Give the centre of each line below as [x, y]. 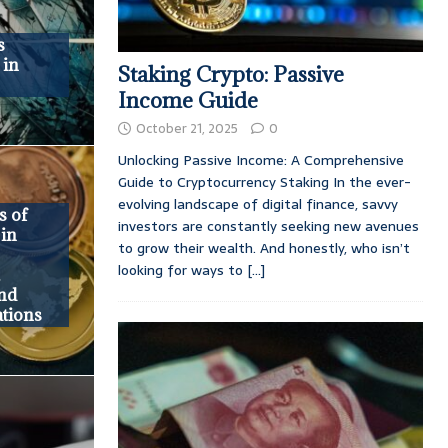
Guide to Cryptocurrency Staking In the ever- [264, 182]
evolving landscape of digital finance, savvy [257, 204]
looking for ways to [182, 270]
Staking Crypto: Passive [230, 75]
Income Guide [187, 101]
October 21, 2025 [186, 129]
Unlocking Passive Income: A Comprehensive [260, 160]
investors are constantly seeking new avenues [268, 226]
